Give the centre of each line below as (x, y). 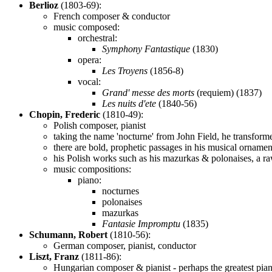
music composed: (87, 27)
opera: (90, 59)
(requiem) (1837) (228, 92)
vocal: (89, 81)
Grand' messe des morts (148, 92)
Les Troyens (125, 70)
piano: (90, 180)
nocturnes (121, 191)
